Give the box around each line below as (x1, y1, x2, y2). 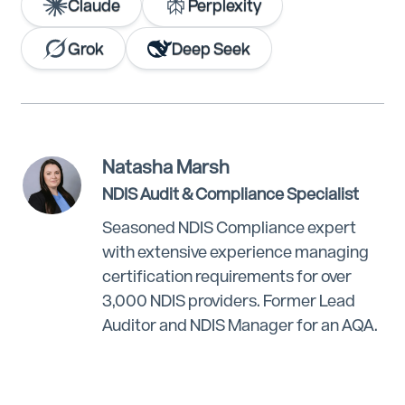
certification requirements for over (101, 267, 353, 287)
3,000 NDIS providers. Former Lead (101, 291, 356, 311)
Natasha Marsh (101, 156, 230, 179)
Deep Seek (172, 38, 251, 58)
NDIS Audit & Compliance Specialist (101, 184, 360, 204)
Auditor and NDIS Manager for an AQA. (101, 316, 379, 335)
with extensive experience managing (101, 242, 370, 262)
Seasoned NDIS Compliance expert (101, 218, 357, 238)
